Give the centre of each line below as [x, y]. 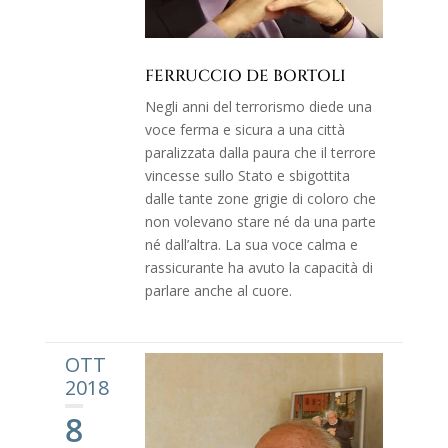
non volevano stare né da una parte [260, 222]
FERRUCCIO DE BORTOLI [245, 76]
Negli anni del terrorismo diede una [258, 107]
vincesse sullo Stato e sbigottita [247, 176]
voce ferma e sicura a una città [244, 130]
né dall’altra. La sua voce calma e [251, 245]
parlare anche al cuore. [218, 291]
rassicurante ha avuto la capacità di [258, 268]
